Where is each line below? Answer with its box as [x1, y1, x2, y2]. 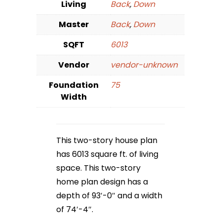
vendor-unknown [110, 59, 178, 71]
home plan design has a [56, 176, 148, 188]
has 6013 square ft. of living [56, 148, 158, 160]
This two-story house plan [56, 135, 157, 147]
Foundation [48, 79, 99, 91]
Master [58, 19, 89, 31]
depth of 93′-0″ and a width [56, 190, 162, 202]
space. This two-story [56, 162, 141, 174]
